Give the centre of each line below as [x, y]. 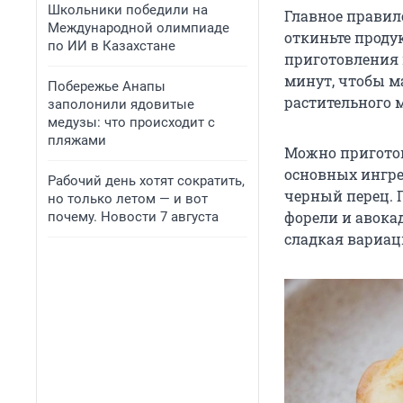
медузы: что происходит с [131, 122]
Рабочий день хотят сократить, [146, 181]
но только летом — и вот [128, 199]
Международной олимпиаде [139, 28]
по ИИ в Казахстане [112, 46]
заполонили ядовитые [121, 104]
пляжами [77, 140]
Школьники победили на [128, 10]
